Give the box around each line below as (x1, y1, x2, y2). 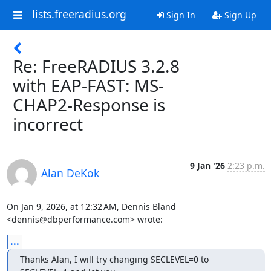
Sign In (163, 9, 195, 21)
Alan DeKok (41, 166, 99, 180)
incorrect (13, 113, 83, 135)
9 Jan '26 (189, 160, 225, 171)
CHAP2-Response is (13, 93, 165, 116)
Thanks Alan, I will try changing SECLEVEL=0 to (19, 253, 209, 265)
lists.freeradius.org (31, 7, 126, 22)
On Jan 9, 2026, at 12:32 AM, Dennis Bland (6, 201, 176, 212)
